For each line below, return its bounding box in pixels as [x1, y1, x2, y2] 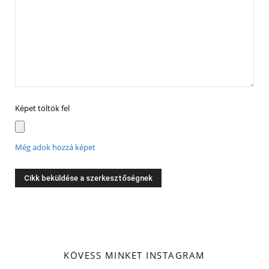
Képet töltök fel [15, 103, 70, 114]
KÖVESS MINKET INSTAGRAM [64, 249, 205, 262]
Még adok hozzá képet [15, 142, 95, 153]
